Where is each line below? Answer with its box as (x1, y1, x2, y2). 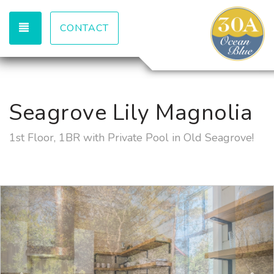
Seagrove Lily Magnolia (9, 98, 253, 128)
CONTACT (60, 21, 109, 35)
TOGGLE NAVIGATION (31, 21, 141, 34)
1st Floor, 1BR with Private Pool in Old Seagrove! (9, 130, 254, 145)
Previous (20, 187, 69, 203)
